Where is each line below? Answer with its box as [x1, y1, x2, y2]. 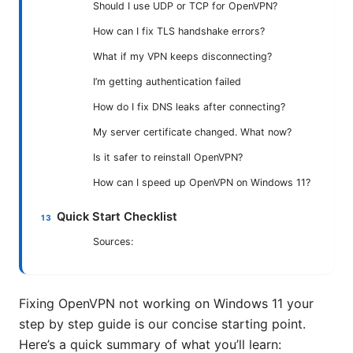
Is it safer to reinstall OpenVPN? [93, 151, 243, 164]
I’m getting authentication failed [93, 76, 241, 88]
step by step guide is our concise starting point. [19, 316, 306, 333]
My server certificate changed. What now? [93, 126, 292, 139]
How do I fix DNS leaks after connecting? [93, 101, 285, 113]
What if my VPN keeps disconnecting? [93, 50, 272, 63]
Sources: [93, 236, 133, 248]
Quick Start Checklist [57, 210, 178, 225]
